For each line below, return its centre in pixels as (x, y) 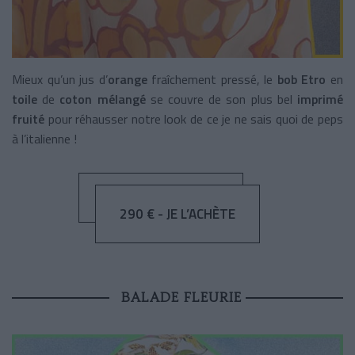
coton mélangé (105, 99)
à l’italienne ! (44, 139)
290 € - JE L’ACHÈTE (177, 214)
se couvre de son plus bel (224, 99)
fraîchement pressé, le (212, 80)
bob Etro (304, 80)
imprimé (321, 99)
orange (127, 80)
